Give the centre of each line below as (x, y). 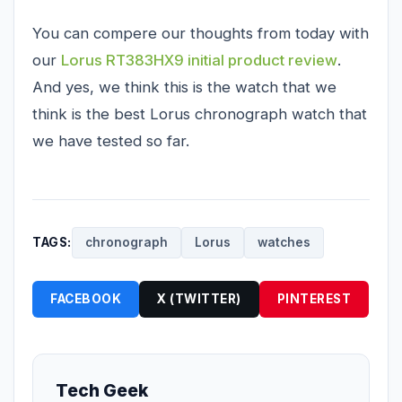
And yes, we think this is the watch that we (184, 87)
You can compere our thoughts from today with (201, 33)
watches (284, 242)
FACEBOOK (86, 298)
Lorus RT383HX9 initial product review (199, 60)
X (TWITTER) (199, 298)
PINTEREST (314, 298)
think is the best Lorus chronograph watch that (200, 114)
